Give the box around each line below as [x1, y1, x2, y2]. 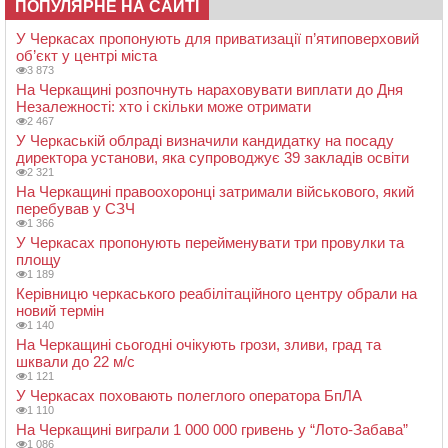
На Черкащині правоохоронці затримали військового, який [16, 183, 414, 201]
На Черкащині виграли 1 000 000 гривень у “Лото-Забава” [16, 421, 408, 439]
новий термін [16, 302, 104, 320]
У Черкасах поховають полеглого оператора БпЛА [16, 387, 362, 405]
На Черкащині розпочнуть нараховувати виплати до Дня [16, 81, 403, 99]
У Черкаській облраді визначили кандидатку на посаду [16, 132, 394, 150]
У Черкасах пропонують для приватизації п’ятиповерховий [16, 30, 419, 48]
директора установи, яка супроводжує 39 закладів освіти [16, 149, 409, 167]
